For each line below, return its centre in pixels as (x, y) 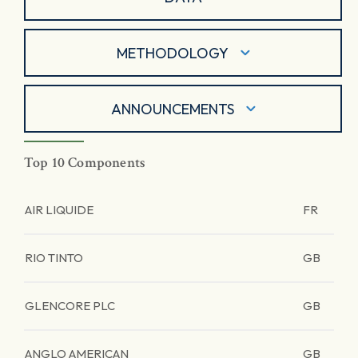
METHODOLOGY (172, 53)
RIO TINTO (54, 258)
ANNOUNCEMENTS (172, 109)
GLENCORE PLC (70, 306)
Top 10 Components (85, 163)
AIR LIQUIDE (59, 210)
